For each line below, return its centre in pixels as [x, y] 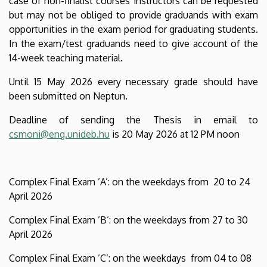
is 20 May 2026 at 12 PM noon [175, 134]
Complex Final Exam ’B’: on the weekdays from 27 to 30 [128, 220]
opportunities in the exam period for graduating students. [133, 29]
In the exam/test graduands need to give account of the [133, 43]
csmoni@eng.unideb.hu [59, 134]
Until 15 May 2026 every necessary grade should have [133, 81]
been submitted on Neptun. [68, 96]
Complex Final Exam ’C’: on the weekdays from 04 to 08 [130, 258]
